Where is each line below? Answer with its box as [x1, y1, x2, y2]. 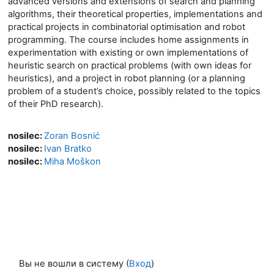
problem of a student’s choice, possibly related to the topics [8, 86, 261, 97]
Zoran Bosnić [44, 130, 100, 141]
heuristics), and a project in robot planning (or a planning [8, 73, 245, 84]
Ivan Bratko [44, 143, 92, 154]
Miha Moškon [44, 156, 101, 167]
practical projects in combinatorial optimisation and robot [8, 21, 245, 32]
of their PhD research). [8, 98, 103, 109]
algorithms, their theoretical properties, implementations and [8, 9, 262, 20]
